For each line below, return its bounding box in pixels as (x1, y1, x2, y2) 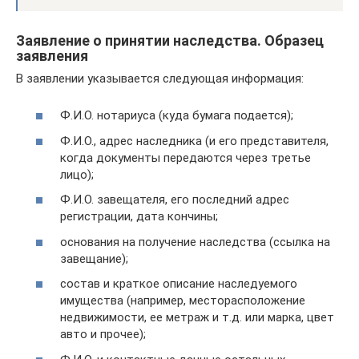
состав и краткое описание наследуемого (60, 276, 297, 291)
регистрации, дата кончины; (60, 209, 218, 224)
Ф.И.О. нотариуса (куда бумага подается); (60, 108, 293, 123)
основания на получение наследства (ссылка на (60, 234, 330, 249)
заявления (16, 46, 88, 64)
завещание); (60, 251, 128, 266)
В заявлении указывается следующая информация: (16, 71, 304, 86)
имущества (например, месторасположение (60, 293, 305, 308)
